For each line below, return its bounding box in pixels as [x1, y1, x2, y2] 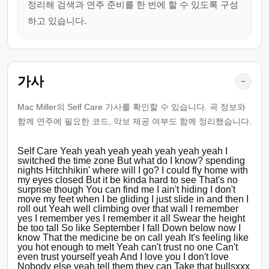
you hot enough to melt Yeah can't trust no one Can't [17, 242, 238, 252]
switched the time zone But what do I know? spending [17, 156, 245, 166]
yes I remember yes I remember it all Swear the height [17, 213, 245, 223]
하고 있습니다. [28, 16, 86, 26]
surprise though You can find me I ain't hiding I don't [17, 184, 235, 195]
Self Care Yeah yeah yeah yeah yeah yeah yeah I [17, 146, 228, 156]
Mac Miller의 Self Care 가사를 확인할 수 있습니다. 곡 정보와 [17, 102, 246, 112]
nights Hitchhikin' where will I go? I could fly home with [17, 165, 248, 175]
